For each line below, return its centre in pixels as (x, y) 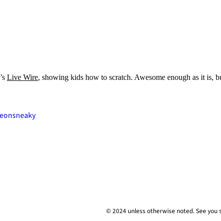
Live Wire (22, 77)
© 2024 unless (126, 211)
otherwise (161, 211)
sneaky (24, 115)
